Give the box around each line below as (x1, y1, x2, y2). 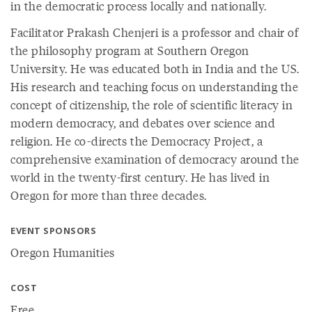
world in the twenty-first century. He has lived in (10, 169, 270, 185)
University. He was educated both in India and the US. (10, 60, 299, 77)
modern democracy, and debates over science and (10, 114, 275, 131)
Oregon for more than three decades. (10, 187, 207, 203)
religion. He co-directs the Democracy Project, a (10, 132, 263, 149)
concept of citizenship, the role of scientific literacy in (10, 96, 292, 113)
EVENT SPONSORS (10, 224, 96, 237)
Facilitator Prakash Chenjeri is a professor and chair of (10, 24, 298, 40)
